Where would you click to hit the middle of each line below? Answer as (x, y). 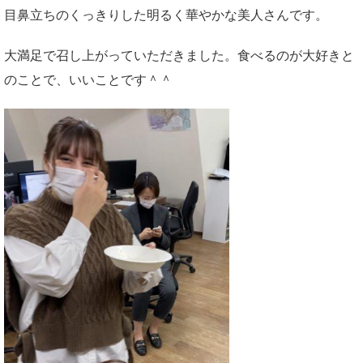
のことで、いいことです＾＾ (88, 79)
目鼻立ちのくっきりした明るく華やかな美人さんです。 (166, 15)
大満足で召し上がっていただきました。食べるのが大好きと (179, 55)
